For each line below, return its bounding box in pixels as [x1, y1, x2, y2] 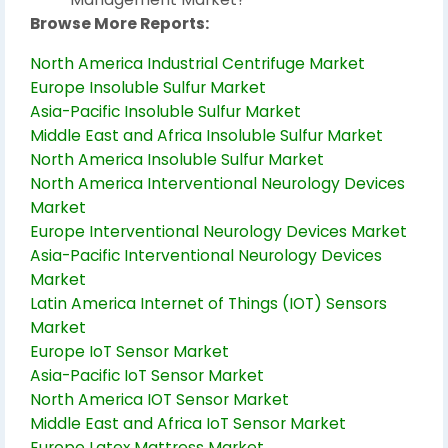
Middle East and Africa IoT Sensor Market [30, 413, 346, 434]
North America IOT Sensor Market [30, 389, 289, 410]
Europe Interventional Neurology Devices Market [30, 221, 407, 242]
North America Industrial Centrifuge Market [30, 53, 365, 74]
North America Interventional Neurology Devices [30, 173, 405, 194]
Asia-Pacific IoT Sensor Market [30, 365, 264, 386]
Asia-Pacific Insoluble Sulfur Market [30, 101, 301, 122]
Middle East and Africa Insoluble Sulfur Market [30, 125, 383, 146]
